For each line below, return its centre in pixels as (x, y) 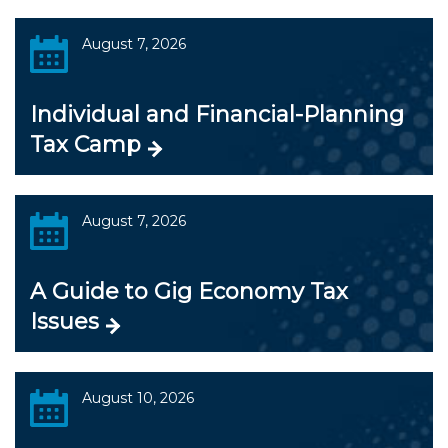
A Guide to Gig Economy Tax (189, 291)
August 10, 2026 (137, 398)
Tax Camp (85, 144)
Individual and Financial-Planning (217, 114)
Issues (64, 321)
